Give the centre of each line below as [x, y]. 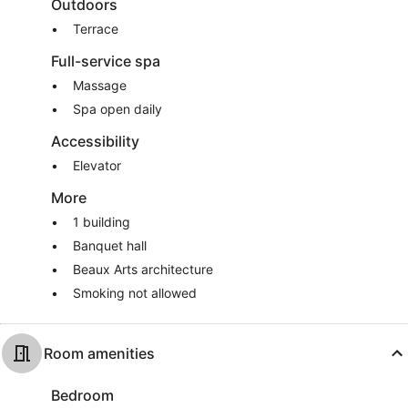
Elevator [97, 165]
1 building [102, 222]
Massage [100, 85]
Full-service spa [106, 61]
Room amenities [99, 353]
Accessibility [95, 141]
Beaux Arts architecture [143, 269]
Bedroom [82, 395]
